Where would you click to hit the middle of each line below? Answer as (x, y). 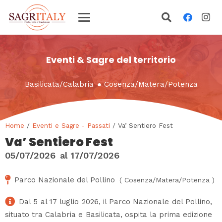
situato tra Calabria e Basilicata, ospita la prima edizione (109, 214)
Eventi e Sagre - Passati (71, 125)
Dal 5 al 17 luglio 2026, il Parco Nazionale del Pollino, (115, 201)
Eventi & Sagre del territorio (111, 60)
